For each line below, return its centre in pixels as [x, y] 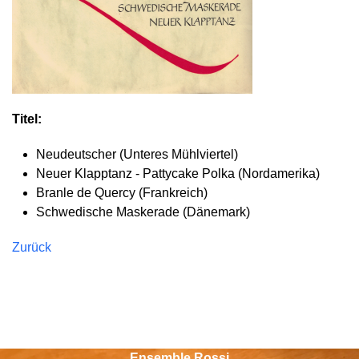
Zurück [32, 247]
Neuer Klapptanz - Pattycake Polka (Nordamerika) [178, 173]
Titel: [27, 119]
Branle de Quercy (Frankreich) [122, 193]
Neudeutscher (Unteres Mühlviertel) [137, 154]
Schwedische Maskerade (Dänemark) [143, 212]
